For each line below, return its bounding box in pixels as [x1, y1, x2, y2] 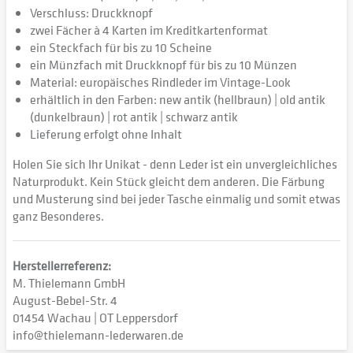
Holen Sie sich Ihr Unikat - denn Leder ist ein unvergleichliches [13, 155, 337, 173]
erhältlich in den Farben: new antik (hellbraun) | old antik [30, 91, 325, 108]
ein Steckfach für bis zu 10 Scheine [30, 39, 212, 56]
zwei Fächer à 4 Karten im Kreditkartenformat [30, 21, 268, 39]
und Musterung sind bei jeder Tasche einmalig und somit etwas [13, 190, 340, 207]
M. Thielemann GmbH [13, 274, 125, 292]
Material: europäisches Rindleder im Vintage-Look [30, 73, 291, 91]
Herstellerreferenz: [13, 257, 111, 274]
